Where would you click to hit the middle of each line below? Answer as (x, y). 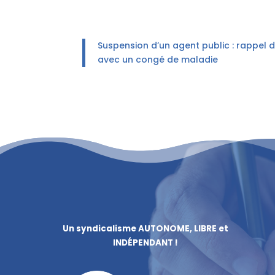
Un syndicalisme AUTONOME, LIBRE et (146, 228)
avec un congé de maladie (158, 60)
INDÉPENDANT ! (146, 242)
